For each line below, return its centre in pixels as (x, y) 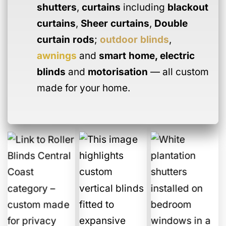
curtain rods (65, 39)
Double (171, 23)
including (144, 7)
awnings (56, 55)
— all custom (179, 72)
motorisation (118, 72)
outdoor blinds (134, 39)
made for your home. (83, 88)
